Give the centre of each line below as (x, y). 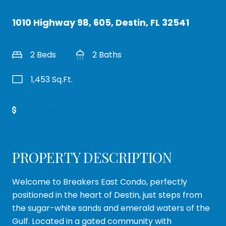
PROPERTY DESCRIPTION (92, 157)
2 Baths (107, 55)
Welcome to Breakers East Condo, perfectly (100, 182)
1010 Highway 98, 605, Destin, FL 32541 (101, 22)
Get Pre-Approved (61, 110)
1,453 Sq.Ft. (52, 79)
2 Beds (43, 55)
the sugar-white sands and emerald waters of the (111, 208)
